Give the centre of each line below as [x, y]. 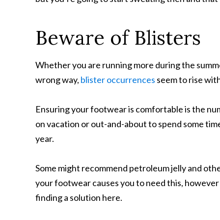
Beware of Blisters [118, 38]
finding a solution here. [79, 197]
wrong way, [58, 80]
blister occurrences [118, 80]
